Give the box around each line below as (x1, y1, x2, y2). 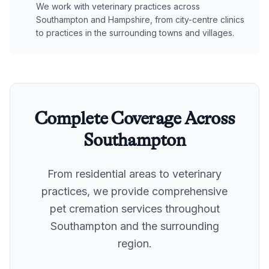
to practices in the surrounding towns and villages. (36, 27, 234, 38)
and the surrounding (116, 219, 219, 232)
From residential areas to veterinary (47, 167, 222, 180)
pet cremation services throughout (49, 202, 220, 215)
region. (117, 237, 152, 250)
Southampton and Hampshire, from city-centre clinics (36, 14, 244, 25)
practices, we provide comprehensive (41, 184, 228, 198)
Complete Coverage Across (34, 107, 235, 128)
